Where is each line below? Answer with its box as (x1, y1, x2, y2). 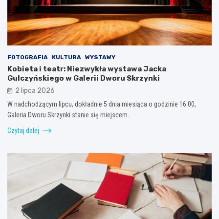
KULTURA (52, 53, 81, 61)
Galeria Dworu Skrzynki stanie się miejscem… (7, 110, 131, 119)
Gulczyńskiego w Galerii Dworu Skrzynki (7, 73, 160, 83)
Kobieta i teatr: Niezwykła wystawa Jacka (7, 64, 166, 73)
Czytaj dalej (7, 126, 41, 134)
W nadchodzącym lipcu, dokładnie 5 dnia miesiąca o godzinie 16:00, (7, 100, 196, 108)
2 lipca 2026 (15, 86, 55, 95)
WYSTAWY (85, 53, 115, 61)
